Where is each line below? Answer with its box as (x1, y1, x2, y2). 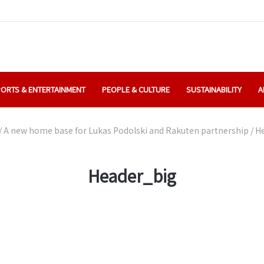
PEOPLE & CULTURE (102, 83, 170, 95)
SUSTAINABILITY (186, 83, 242, 95)
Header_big (88, 163, 176, 187)
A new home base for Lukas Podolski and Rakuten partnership (3, 124, 249, 136)
